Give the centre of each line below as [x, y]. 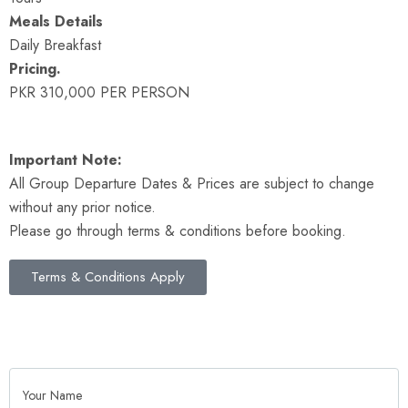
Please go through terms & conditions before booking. [178, 231]
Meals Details [56, 21]
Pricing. [35, 69]
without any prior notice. [82, 207]
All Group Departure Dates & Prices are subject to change [192, 184]
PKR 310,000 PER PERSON [99, 92]
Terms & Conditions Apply [108, 277]
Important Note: [66, 160]
